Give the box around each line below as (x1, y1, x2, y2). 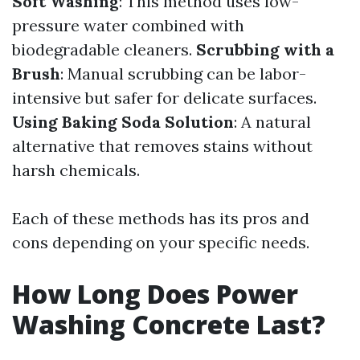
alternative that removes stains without (12, 136, 313, 156)
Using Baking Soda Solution (12, 112, 234, 132)
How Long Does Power (12, 276, 298, 311)
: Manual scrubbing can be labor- (60, 63, 306, 84)
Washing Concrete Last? (12, 307, 325, 342)
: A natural (234, 112, 311, 132)
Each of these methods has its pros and (12, 208, 309, 228)
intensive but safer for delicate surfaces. (12, 88, 317, 108)
